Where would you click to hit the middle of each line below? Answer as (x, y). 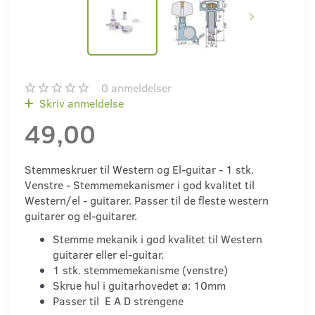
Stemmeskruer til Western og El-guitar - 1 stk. (139, 169)
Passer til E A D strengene (118, 301)
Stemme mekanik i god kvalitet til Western (157, 239)
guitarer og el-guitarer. (81, 216)
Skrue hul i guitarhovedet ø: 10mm (139, 285)
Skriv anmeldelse (80, 103)
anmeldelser (140, 88)
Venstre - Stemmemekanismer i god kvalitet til (140, 185)
